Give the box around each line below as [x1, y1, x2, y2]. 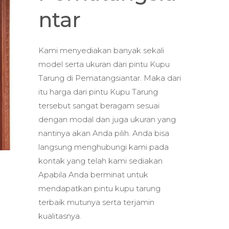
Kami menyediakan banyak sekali [38, 45, 164, 56]
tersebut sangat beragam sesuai [38, 101, 159, 111]
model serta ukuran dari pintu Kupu [38, 59, 170, 70]
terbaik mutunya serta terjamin [38, 197, 154, 208]
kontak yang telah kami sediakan [38, 156, 163, 166]
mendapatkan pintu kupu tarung [38, 184, 161, 194]
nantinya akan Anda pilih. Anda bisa [38, 128, 169, 139]
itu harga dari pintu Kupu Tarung [38, 87, 158, 97]
